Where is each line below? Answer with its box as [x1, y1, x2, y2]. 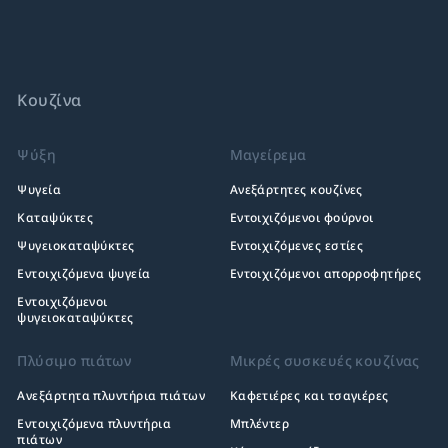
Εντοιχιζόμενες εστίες [229, 238, 364, 253]
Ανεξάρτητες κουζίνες [229, 182, 363, 197]
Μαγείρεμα [229, 146, 307, 163]
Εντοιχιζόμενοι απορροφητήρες [229, 266, 422, 281]
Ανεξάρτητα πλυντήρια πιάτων [17, 388, 206, 403]
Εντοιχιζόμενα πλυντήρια [17, 416, 172, 431]
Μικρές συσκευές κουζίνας [229, 352, 420, 369]
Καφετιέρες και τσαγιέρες [229, 388, 389, 403]
